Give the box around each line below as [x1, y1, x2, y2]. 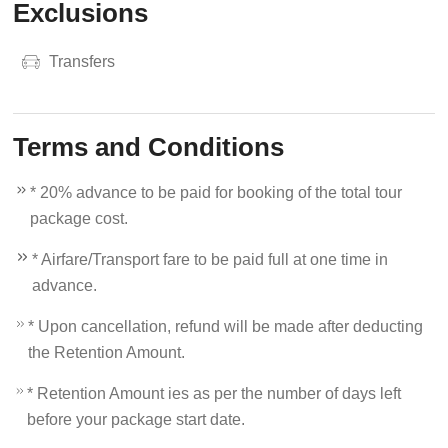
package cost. [30, 210, 129, 227]
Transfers [49, 53, 116, 70]
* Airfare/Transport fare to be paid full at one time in [32, 251, 389, 268]
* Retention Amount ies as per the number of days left [27, 385, 402, 402]
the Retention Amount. [28, 344, 186, 361]
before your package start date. [27, 411, 246, 428]
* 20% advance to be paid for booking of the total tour [30, 184, 403, 201]
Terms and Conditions [13, 132, 285, 162]
